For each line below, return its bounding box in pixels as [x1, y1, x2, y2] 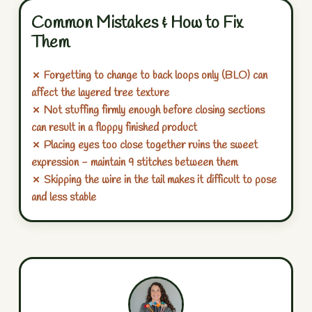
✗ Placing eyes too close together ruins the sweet [31, 137, 258, 153]
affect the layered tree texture [31, 85, 169, 100]
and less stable [31, 189, 96, 205]
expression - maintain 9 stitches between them [31, 155, 237, 170]
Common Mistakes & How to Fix [31, 12, 242, 35]
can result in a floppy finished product [31, 120, 197, 135]
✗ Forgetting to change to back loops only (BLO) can [31, 68, 267, 83]
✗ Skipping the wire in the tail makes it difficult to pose [31, 172, 276, 187]
